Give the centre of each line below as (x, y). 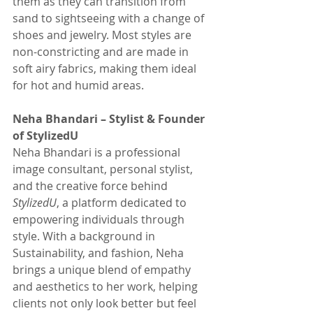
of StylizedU (45, 136)
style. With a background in (85, 236)
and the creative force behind (92, 186)
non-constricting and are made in (102, 52)
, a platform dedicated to (123, 203)
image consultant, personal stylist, (104, 169)
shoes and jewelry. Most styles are (103, 35)
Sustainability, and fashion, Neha (100, 253)
